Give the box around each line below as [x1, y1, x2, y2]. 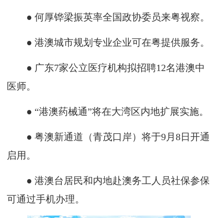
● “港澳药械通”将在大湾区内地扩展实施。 [7, 106, 209, 117]
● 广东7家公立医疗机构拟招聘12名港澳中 [7, 62, 205, 73]
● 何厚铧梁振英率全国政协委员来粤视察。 [7, 12, 210, 22]
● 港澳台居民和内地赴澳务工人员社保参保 [7, 175, 210, 186]
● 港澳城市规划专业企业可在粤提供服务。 [7, 37, 210, 48]
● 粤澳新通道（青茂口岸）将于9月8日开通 [7, 131, 210, 142]
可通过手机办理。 [7, 194, 85, 204]
